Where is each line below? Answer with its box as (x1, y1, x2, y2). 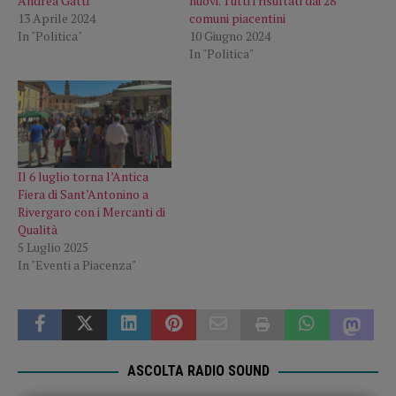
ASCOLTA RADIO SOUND (126, 362, 270, 380)
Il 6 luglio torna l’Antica (18, 168, 148, 186)
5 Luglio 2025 (18, 239, 88, 256)
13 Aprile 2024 (18, 9, 95, 27)
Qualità (18, 221, 57, 239)
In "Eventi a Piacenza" (18, 256, 136, 274)
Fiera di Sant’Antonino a (18, 186, 148, 203)
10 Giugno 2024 (189, 27, 270, 44)
